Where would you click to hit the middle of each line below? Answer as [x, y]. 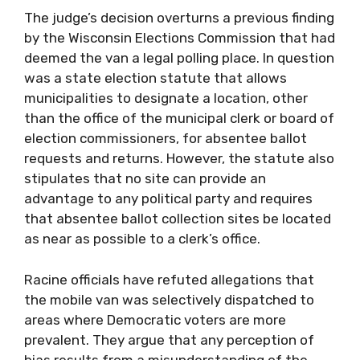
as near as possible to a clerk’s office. [142, 239]
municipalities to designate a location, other [166, 98]
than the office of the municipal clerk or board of [179, 118]
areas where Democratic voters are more [155, 319]
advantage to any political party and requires [168, 198]
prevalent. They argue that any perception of [169, 340]
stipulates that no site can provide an [145, 178]
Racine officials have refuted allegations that [169, 279]
